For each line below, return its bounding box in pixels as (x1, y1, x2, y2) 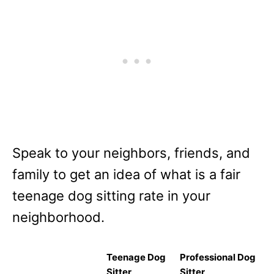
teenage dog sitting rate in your (12, 188, 210, 204)
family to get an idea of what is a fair (12, 166, 240, 182)
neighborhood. (12, 209, 105, 225)
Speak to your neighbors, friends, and (12, 145, 250, 161)
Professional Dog (180, 251, 256, 263)
